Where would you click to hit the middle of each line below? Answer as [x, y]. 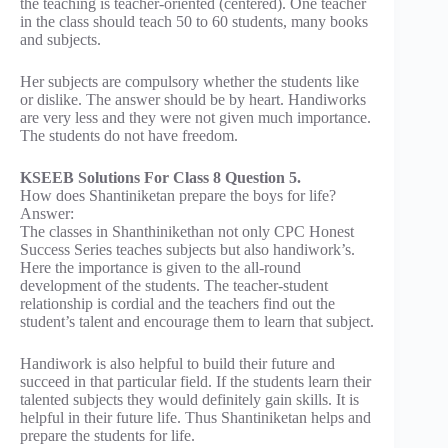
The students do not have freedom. [129, 135]
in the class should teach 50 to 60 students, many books [194, 21]
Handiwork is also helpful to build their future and [177, 363]
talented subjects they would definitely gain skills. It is [189, 399]
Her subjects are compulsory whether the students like [189, 81]
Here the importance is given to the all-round [160, 267]
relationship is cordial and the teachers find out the [177, 303]
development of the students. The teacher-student [174, 285]
